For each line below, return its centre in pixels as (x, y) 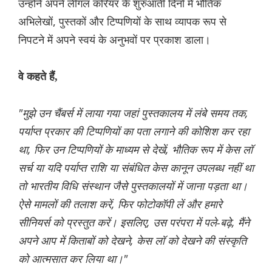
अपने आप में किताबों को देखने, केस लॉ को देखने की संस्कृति (132, 240)
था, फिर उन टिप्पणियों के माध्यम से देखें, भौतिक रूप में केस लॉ (135, 149)
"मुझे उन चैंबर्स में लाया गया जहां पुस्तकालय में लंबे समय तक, (133, 113)
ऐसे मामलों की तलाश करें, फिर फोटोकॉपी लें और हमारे (120, 204)
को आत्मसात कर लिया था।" (73, 258)
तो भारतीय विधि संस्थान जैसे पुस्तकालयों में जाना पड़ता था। (133, 185)
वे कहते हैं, (38, 76)
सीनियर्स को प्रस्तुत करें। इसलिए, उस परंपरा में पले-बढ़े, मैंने (134, 222)
